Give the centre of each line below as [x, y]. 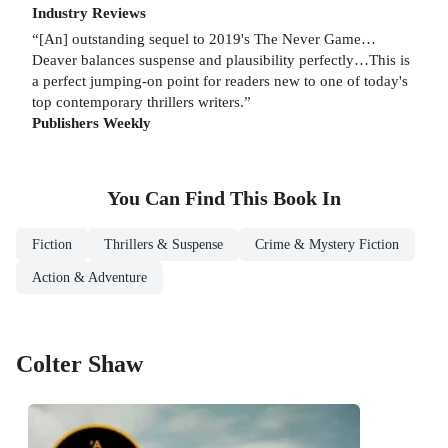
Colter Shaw [79, 363]
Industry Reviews [89, 12]
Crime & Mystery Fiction [327, 245]
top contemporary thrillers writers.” [141, 102]
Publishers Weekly [91, 123]
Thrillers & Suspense [163, 245]
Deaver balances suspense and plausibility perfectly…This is [221, 60]
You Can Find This [190, 199]
